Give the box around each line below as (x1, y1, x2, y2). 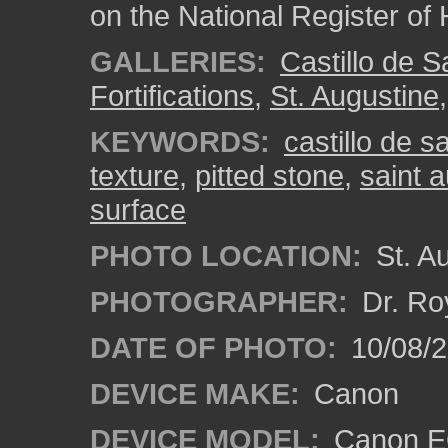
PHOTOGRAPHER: (90, 285, 348, 318)
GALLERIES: (90, 45, 266, 78)
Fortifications (90, 79, 254, 112)
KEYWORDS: (90, 125, 270, 158)
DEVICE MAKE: (90, 377, 300, 410)
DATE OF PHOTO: (90, 331, 337, 364)
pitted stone (195, 159, 344, 192)
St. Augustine (270, 79, 439, 112)
